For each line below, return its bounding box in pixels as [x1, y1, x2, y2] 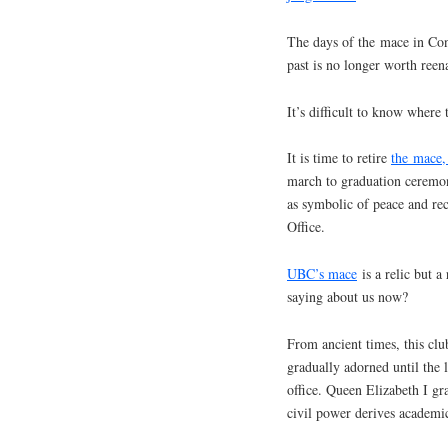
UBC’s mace [287, 264, 357, 284]
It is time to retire [287, 148, 391, 168]
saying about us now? [287, 287, 408, 307]
